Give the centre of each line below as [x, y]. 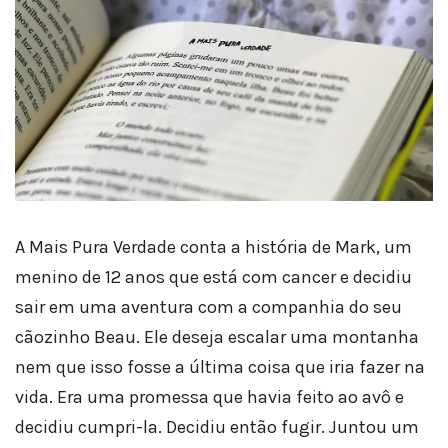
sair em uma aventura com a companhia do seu [208, 306]
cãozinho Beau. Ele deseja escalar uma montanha [217, 336]
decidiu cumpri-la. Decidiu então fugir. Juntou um [217, 426]
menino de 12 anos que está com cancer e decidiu [213, 276]
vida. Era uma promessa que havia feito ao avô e [209, 396]
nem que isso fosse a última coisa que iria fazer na [220, 366]
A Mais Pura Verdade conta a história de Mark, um [213, 246]
